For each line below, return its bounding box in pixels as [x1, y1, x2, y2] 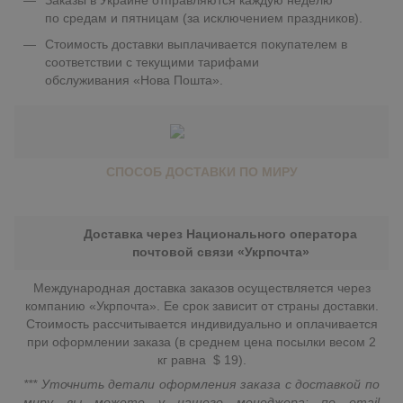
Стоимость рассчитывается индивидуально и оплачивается [25, 317, 378, 332]
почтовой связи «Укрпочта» [131, 245, 309, 260]
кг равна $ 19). [157, 353, 246, 368]
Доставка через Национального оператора [84, 227, 357, 242]
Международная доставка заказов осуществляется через [32, 281, 371, 296]
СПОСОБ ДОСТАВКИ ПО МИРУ [105, 165, 298, 180]
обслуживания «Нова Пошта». [45, 72, 223, 87]
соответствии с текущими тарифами [45, 54, 259, 69]
